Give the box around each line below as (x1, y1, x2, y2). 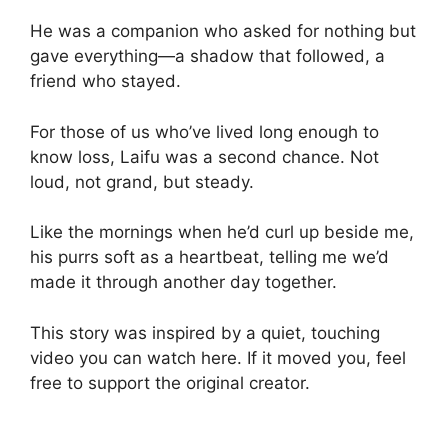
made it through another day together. (30, 272, 337, 293)
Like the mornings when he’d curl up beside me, (30, 222, 414, 243)
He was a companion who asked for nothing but (30, 21, 416, 42)
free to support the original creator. (30, 372, 310, 393)
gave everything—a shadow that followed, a (30, 46, 385, 67)
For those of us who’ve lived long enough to (30, 121, 379, 142)
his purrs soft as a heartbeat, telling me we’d (30, 247, 389, 268)
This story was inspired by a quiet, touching (30, 322, 380, 343)
